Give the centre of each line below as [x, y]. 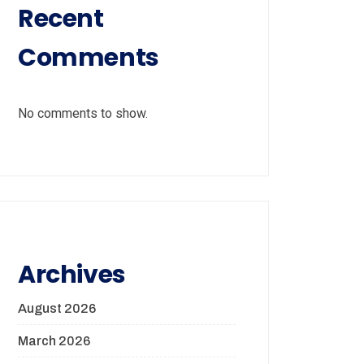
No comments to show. [83, 113]
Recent [61, 19]
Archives [72, 275]
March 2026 [54, 341]
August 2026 [57, 308]
